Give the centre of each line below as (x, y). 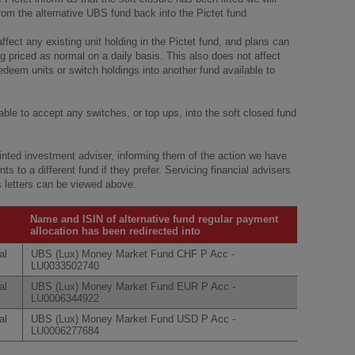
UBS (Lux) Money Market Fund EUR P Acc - (133, 286)
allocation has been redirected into (115, 231)
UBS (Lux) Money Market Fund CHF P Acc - (133, 254)
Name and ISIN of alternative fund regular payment (154, 219)
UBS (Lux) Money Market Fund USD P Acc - (133, 319)
